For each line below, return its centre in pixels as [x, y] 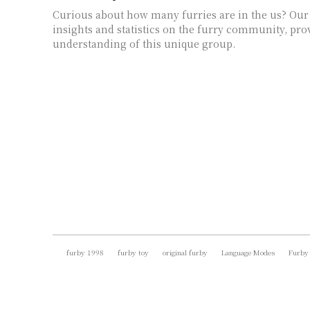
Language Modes [248, 252]
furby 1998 [85, 252]
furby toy [133, 252]
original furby [185, 252]
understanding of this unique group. [144, 43]
